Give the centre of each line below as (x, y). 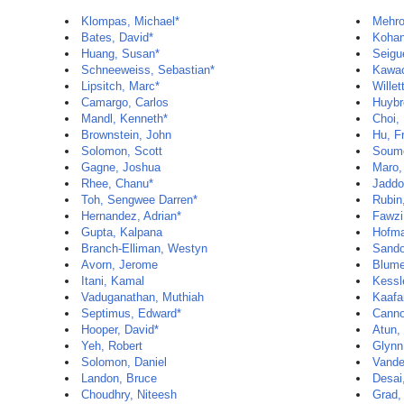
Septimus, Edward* (131, 313)
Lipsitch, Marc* (120, 86)
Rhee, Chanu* (117, 184)
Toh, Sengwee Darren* (139, 200)
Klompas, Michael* (130, 21)
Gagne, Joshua (121, 167)
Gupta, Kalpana (122, 232)
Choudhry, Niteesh (129, 395)
